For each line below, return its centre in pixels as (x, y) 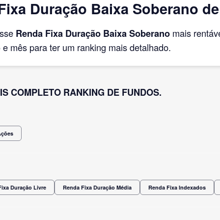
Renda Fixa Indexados (177, 187)
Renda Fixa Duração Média (97, 187)
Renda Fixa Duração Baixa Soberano (93, 33)
